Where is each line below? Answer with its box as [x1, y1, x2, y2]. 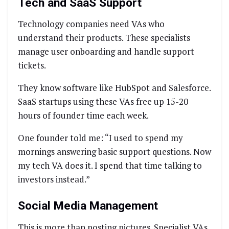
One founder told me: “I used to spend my [18, 132, 183, 144]
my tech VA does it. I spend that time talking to [18, 159, 202, 172]
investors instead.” [18, 173, 90, 186]
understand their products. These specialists [18, 32, 190, 44]
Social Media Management [18, 199, 158, 213]
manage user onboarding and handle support [18, 45, 194, 58]
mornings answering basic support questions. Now [18, 146, 211, 158]
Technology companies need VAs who [18, 18, 165, 30]
